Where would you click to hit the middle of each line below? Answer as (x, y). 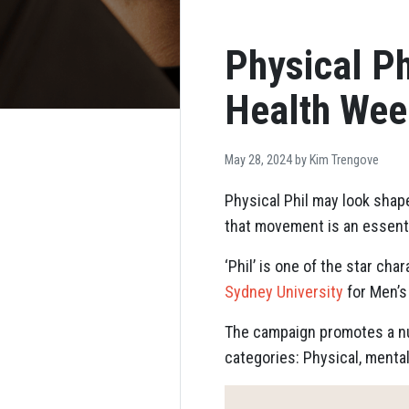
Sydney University (284, 292)
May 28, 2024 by (267, 160)
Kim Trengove (344, 160)
